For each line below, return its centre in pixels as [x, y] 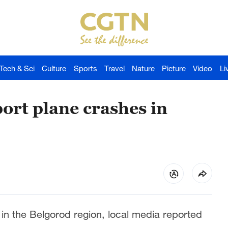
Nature [144, 68]
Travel [114, 68]
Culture [54, 68]
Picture [174, 68]
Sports [85, 68]
